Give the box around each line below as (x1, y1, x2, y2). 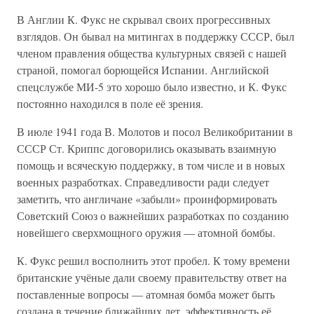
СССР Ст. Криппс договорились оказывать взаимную (17, 141, 276, 156)
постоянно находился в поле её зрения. (17, 96, 203, 111)
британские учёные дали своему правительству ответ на (17, 270, 287, 285)
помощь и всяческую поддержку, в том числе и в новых (17, 158, 285, 172)
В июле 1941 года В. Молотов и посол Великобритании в (17, 124, 293, 139)
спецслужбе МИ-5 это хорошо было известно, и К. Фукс (17, 79, 287, 94)
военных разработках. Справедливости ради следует (17, 175, 269, 189)
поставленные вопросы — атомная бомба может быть (17, 287, 275, 301)
